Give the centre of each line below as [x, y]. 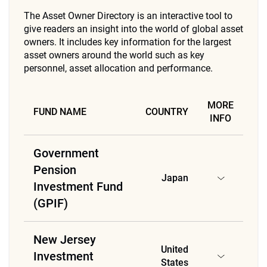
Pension [55, 170]
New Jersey [65, 240]
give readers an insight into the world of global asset [133, 29]
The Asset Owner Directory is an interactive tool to [128, 16]
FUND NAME [60, 112]
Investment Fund [78, 187]
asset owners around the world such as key [114, 55]
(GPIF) [51, 203]
